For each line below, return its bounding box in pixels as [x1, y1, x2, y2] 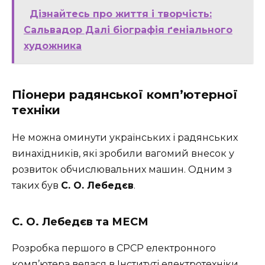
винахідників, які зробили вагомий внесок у [12, 147, 234, 159]
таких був [12, 179, 61, 191]
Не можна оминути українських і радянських [12, 131, 238, 143]
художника [24, 40, 82, 51]
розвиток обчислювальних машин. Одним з [12, 163, 232, 175]
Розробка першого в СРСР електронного [12, 242, 216, 254]
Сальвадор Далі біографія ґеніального [24, 24, 232, 35]
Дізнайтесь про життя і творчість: [30, 8, 212, 20]
